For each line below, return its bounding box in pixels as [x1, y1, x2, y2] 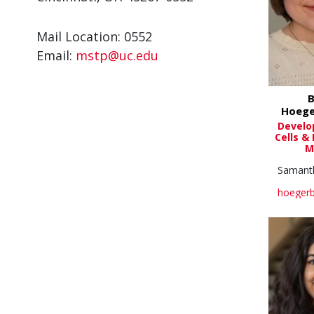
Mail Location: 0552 [36, 28, 152, 45]
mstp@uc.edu [76, 47, 158, 64]
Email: [36, 47, 76, 64]
